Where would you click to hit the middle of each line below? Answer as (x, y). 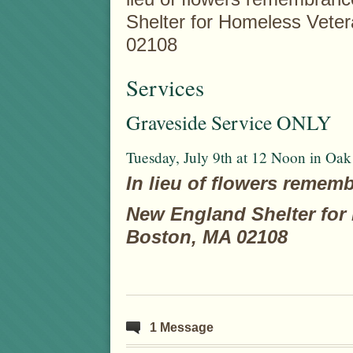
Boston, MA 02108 (207, 237)
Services (165, 87)
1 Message (182, 327)
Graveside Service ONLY (229, 122)
